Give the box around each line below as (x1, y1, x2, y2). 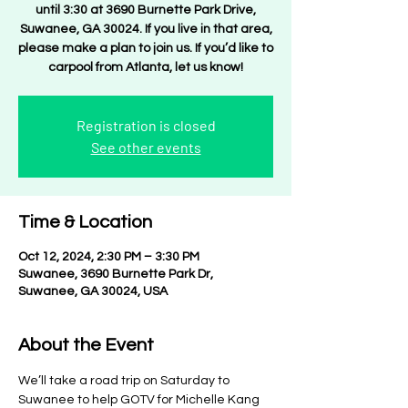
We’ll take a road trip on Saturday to (18, 374, 232, 387)
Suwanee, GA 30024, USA (18, 285, 168, 298)
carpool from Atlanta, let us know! (48, 61, 243, 74)
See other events (90, 138, 201, 156)
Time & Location (18, 213, 152, 231)
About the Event (18, 336, 154, 354)
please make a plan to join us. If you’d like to (18, 42, 273, 55)
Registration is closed (76, 117, 216, 134)
